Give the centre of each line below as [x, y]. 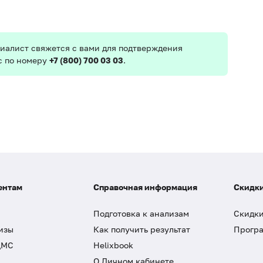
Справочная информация [145, 187]
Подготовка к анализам [141, 213]
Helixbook [113, 245]
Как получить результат [142, 229]
